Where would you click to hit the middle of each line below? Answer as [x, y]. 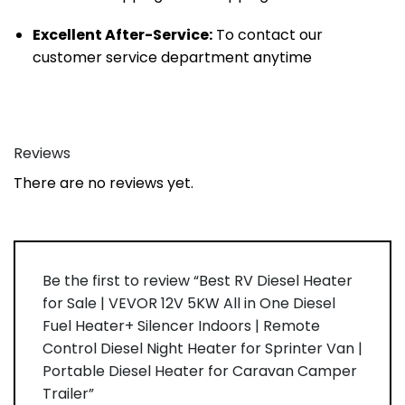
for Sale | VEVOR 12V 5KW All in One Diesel [189, 303]
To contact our [267, 35]
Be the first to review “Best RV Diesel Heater [198, 280]
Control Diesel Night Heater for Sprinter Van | [202, 348]
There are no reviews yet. [104, 184]
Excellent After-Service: [122, 35]
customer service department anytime [172, 58]
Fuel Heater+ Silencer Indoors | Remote [181, 325]
